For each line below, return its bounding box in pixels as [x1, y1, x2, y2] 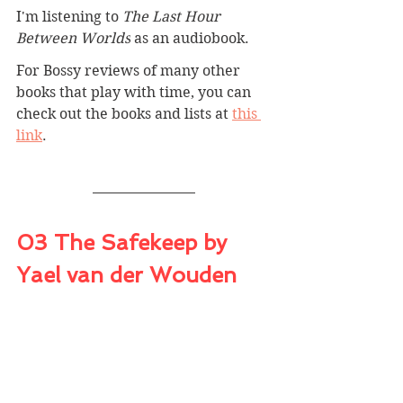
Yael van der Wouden [16, 261, 237, 288]
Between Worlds [16, 29, 130, 47]
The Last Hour [122, 7, 224, 25]
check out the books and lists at [16, 104, 232, 122]
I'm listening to [16, 7, 122, 25]
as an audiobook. [130, 29, 249, 47]
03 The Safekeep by [16, 228, 233, 255]
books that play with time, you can [16, 83, 255, 101]
